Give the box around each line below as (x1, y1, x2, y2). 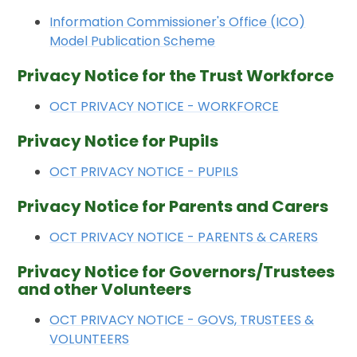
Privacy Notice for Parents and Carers (18, 195, 329, 218)
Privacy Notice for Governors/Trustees (18, 261, 335, 284)
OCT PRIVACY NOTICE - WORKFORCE (49, 97, 280, 116)
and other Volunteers (18, 278, 192, 301)
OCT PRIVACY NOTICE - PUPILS (49, 163, 239, 182)
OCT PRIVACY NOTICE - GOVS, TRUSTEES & (49, 311, 315, 330)
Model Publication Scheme (49, 32, 216, 51)
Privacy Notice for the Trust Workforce (18, 65, 335, 88)
